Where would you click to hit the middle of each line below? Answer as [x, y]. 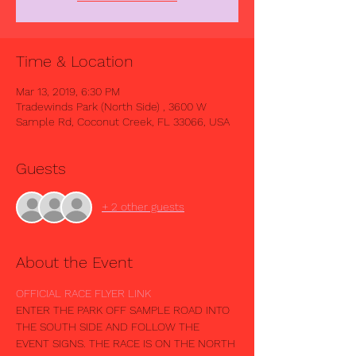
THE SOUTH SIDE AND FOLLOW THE [109, 326]
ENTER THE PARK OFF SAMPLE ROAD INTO [124, 310]
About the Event [74, 262]
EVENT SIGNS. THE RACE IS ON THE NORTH [127, 343]
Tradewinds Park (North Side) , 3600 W [111, 106]
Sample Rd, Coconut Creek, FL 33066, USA [123, 121]
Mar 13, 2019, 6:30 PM [68, 91]
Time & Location [75, 61]
